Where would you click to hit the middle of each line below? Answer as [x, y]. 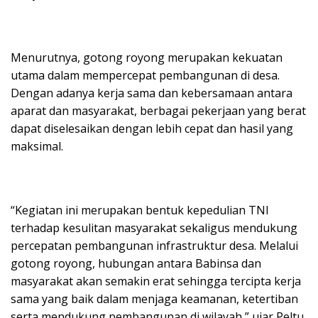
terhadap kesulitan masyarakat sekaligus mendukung [154, 227]
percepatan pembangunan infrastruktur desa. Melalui [154, 245]
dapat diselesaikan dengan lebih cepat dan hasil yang [152, 128]
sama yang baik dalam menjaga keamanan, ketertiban [154, 298]
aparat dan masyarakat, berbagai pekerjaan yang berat [158, 110]
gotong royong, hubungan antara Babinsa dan [136, 263]
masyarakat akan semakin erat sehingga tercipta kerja [156, 281]
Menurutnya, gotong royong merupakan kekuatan [147, 57]
